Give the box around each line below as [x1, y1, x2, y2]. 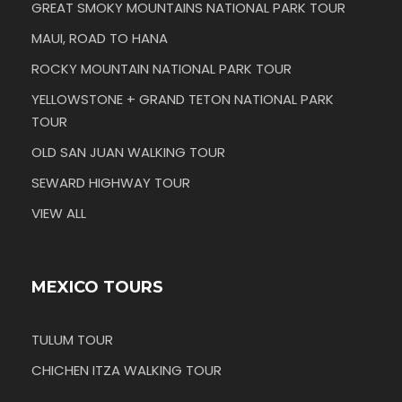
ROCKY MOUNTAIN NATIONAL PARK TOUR [31, 59, 292, 79]
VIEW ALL [31, 204, 86, 223]
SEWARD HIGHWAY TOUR [31, 173, 190, 193]
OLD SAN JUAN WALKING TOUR [31, 143, 225, 162]
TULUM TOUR [31, 330, 113, 350]
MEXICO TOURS [31, 277, 163, 298]
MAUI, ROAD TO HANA [31, 29, 168, 48]
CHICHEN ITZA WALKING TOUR [31, 361, 222, 380]
